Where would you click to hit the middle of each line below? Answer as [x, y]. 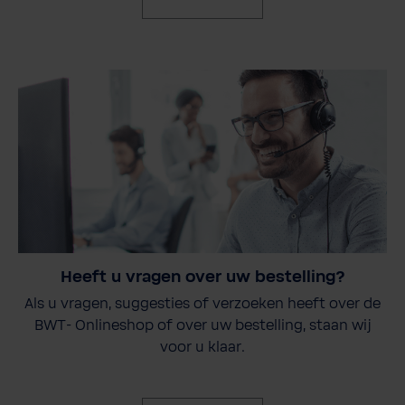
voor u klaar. [202, 348]
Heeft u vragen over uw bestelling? [202, 278]
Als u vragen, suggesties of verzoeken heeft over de [202, 304]
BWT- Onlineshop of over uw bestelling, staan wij [202, 326]
